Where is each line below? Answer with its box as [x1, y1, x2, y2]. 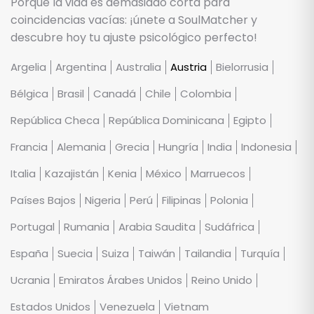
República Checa [11, 113, 100, 128]
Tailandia [184, 246, 231, 261]
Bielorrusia [216, 60, 268, 75]
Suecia [57, 246, 93, 261]
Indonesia [241, 139, 292, 155]
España [11, 246, 48, 261]
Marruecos [191, 166, 245, 182]
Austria [170, 60, 207, 75]
